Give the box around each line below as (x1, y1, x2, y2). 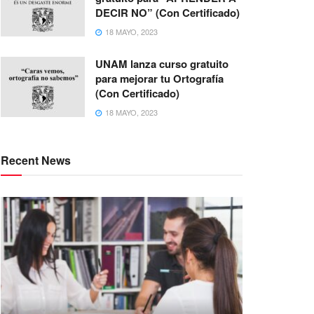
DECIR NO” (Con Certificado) (95, 5, 240, 20)
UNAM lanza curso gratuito (95, 56, 228, 71)
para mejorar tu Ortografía (95, 71, 224, 86)
